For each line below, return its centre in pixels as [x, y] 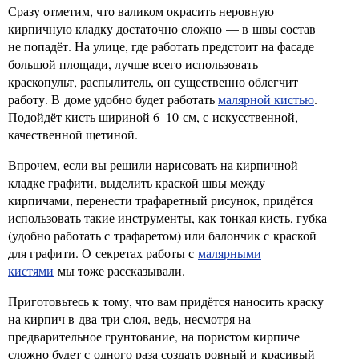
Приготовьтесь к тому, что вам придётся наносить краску [166, 301]
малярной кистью [266, 99]
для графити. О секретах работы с [103, 253]
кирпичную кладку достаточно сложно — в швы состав [162, 28]
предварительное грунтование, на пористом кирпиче [154, 336]
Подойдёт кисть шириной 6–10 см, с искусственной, [153, 117]
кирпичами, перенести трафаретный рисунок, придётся [160, 200]
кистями [31, 270]
